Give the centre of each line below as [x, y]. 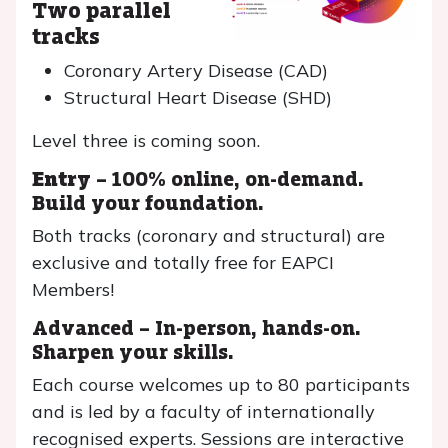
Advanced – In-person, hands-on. [196, 327]
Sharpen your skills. [133, 351]
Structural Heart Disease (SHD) [198, 97]
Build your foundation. [148, 202]
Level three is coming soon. [146, 140]
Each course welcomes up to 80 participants [221, 384]
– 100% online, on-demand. [227, 178]
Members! [73, 289]
